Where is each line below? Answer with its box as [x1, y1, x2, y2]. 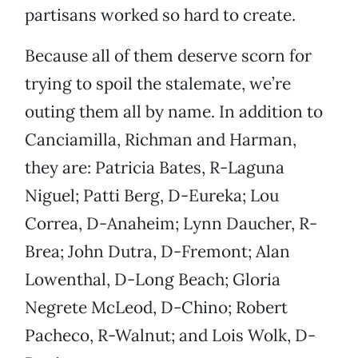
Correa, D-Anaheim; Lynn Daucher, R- [25, 213, 317, 235]
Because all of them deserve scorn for [25, 45, 312, 67]
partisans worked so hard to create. [25, 4, 296, 26]
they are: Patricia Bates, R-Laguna [25, 157, 284, 179]
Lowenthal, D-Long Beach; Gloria [25, 268, 280, 291]
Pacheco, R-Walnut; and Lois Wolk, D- [25, 324, 316, 347]
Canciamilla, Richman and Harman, [25, 129, 296, 151]
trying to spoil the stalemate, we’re [25, 73, 291, 95]
